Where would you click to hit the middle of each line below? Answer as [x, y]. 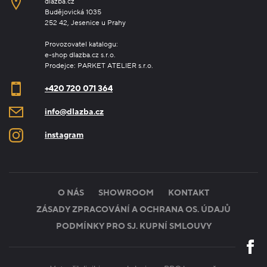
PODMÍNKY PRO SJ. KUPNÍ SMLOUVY [133, 226]
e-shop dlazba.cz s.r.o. [80, 55]
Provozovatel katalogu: [81, 44]
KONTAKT [189, 193]
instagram [64, 135]
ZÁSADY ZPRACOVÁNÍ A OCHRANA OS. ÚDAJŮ [133, 209]
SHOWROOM [126, 193]
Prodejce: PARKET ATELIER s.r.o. [99, 65]
